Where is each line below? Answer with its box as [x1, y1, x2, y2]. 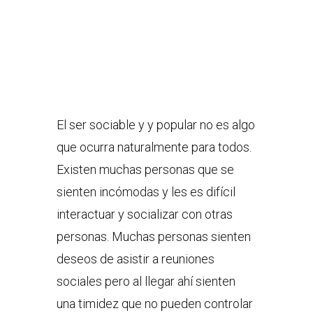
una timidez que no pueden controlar [56, 296, 253, 312]
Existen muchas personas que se [56, 162, 234, 177]
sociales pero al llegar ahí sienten [56, 274, 235, 289]
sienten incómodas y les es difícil [56, 184, 235, 200]
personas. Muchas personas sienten [56, 229, 251, 245]
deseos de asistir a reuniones [56, 252, 214, 267]
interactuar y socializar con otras [56, 207, 233, 222]
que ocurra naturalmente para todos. [56, 140, 254, 155]
